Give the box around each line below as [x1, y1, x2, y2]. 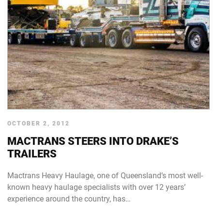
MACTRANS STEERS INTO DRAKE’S [7, 135, 179, 147]
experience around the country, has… [7, 194, 131, 203]
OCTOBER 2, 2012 [7, 120, 70, 127]
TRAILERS [7, 148, 57, 160]
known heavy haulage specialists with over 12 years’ [7, 183, 186, 192]
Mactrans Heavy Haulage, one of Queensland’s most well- [7, 171, 203, 180]
